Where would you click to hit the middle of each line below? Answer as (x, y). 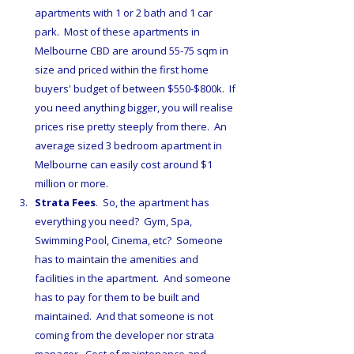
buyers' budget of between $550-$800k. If (136, 89)
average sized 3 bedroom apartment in (130, 146)
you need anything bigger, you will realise (135, 108)
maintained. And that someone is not (125, 316)
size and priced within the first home (123, 70)
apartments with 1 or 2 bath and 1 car (125, 13)
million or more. (73, 184)
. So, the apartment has (154, 203)
